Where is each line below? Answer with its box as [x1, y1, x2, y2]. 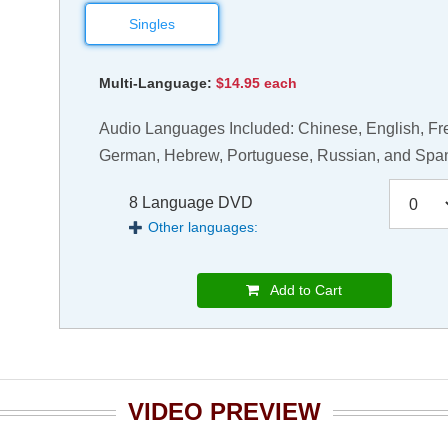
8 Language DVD [129, 194, 254, 212]
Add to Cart [259, 282, 343, 299]
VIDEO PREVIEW [127, 398, 321, 426]
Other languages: [148, 219, 259, 236]
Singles [129, 16, 176, 33]
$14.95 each [216, 75, 298, 92]
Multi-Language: [99, 75, 213, 92]
